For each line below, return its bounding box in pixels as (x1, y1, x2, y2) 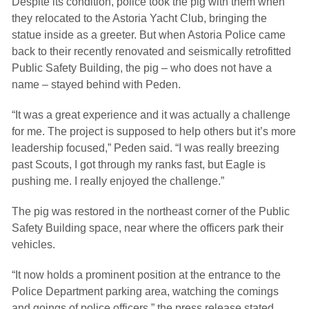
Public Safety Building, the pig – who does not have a (12, 62, 272, 74)
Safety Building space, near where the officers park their (12, 222, 283, 234)
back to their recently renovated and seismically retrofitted (12, 46, 291, 57)
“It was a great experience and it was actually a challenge (12, 109, 290, 121)
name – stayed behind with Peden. (12, 79, 181, 90)
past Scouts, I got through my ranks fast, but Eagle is (12, 159, 266, 170)
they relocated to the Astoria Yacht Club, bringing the (12, 12, 267, 24)
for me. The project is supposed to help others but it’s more (12, 126, 296, 137)
